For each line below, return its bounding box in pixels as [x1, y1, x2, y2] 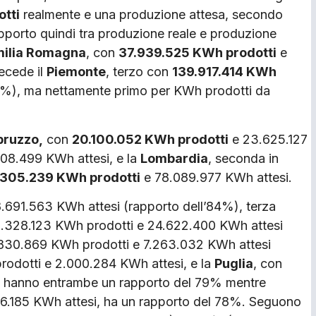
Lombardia [140, 150, 208, 166]
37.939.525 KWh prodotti [119, 45, 276, 61]
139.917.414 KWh [172, 64, 276, 80]
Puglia [214, 256, 253, 272]
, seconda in [208, 150, 279, 166]
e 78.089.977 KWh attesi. [140, 169, 292, 185]
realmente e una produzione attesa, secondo [20, 7, 283, 23]
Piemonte [47, 64, 106, 80]
